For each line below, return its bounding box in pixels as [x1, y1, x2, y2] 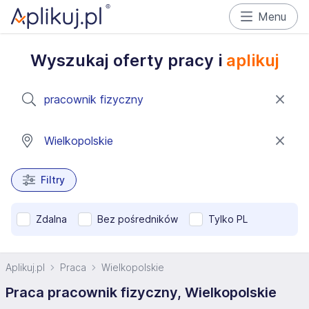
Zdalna [36, 213, 67, 225]
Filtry [40, 174, 65, 186]
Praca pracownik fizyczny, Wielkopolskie [6, 284, 277, 301]
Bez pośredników [97, 213, 178, 225]
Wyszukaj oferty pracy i [30, 50, 226, 70]
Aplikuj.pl [6, 261, 45, 273]
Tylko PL [208, 213, 248, 225]
